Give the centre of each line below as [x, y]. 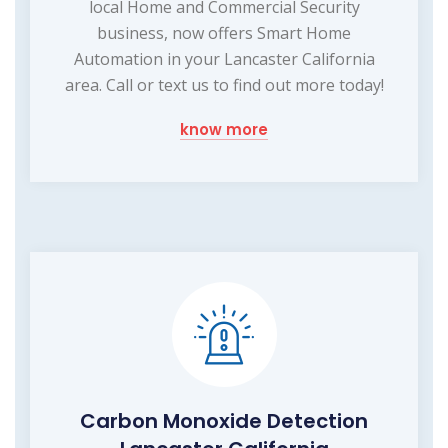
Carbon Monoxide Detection [224, 420]
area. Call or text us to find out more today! [224, 84]
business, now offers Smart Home [224, 32]
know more [224, 129]
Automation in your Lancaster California [224, 58]
